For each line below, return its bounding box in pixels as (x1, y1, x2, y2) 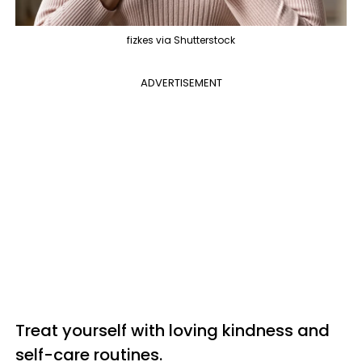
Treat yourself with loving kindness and (15, 318, 330, 342)
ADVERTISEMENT (140, 74, 222, 90)
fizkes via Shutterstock (127, 32, 235, 47)
